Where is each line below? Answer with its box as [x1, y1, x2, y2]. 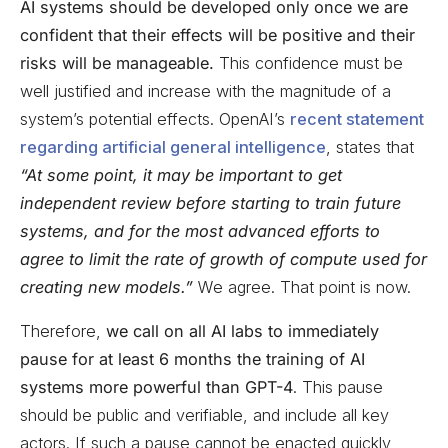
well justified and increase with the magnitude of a [20, 80, 391, 101]
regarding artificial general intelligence [20, 136, 326, 157]
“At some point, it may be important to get [20, 164, 342, 185]
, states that [326, 136, 414, 157]
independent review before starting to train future [20, 192, 401, 213]
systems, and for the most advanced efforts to [20, 220, 380, 241]
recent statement [290, 108, 424, 129]
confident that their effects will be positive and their [20, 24, 415, 45]
